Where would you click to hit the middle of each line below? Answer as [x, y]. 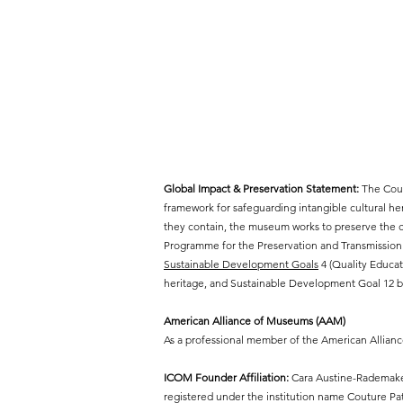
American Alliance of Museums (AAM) [255, 321]
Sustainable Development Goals [241, 264]
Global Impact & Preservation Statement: [261, 188]
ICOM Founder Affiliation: [226, 377]
